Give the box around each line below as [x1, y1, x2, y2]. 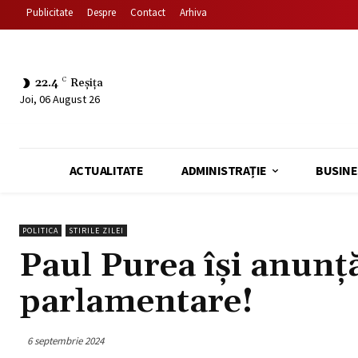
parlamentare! [19, 281, 254, 323]
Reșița [70, 75, 103, 90]
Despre [87, 6, 116, 19]
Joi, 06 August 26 [19, 91, 100, 106]
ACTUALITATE [69, 162, 143, 178]
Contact [130, 6, 165, 19]
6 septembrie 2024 [27, 333, 104, 348]
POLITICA [22, 225, 58, 236]
